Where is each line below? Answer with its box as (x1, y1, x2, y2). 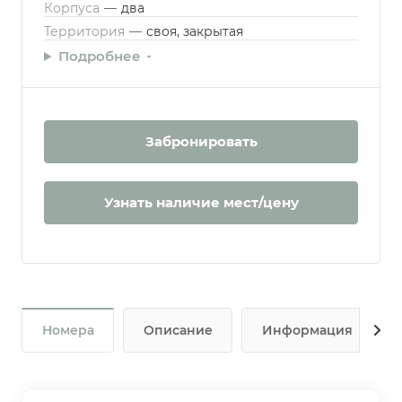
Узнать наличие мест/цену (103, 194, 299, 211)
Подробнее (57, 48, 141, 65)
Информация (262, 321, 353, 338)
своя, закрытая (146, 23, 243, 39)
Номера (42, 321, 94, 338)
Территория (44, 23, 128, 39)
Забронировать (144, 133, 258, 150)
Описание (144, 321, 213, 338)
